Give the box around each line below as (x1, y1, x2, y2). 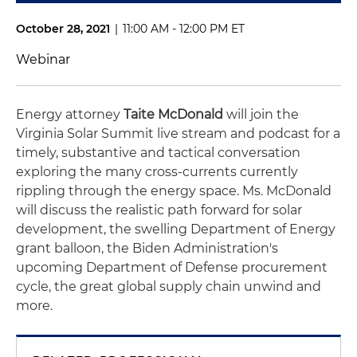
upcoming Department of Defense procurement (16, 260, 328, 275)
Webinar (16, 52, 70, 67)
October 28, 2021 (16, 22, 110, 36)
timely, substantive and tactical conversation (16, 145, 300, 160)
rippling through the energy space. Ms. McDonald (16, 183, 331, 198)
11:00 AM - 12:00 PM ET (123, 22, 245, 36)
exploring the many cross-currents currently (16, 164, 298, 179)
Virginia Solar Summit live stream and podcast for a (16, 126, 340, 141)
